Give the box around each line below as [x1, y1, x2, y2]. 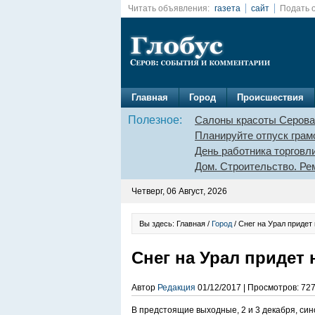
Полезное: [128, 114, 182, 126]
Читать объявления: [128, 4, 210, 13]
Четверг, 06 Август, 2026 [131, 186, 227, 196]
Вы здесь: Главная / [139, 219, 212, 228]
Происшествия [237, 92, 304, 103]
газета [214, 4, 240, 13]
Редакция [157, 283, 195, 293]
